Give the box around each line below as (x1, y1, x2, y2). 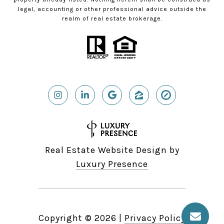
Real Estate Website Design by (44, 144, 179, 156)
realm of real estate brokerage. (61, 15, 162, 22)
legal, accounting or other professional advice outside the (17, 5, 206, 13)
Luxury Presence (76, 158, 148, 170)
